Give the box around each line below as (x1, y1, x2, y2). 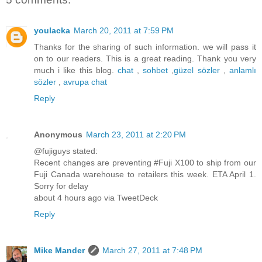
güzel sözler (174, 65, 220, 75)
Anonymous (34, 129, 82, 139)
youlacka (34, 25, 70, 35)
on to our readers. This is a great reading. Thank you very (34, 53, 256, 63)
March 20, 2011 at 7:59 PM (74, 25, 174, 35)
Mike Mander (34, 245, 85, 255)
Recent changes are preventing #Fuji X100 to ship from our (34, 157, 256, 167)
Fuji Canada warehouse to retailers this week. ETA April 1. (34, 169, 256, 179)
